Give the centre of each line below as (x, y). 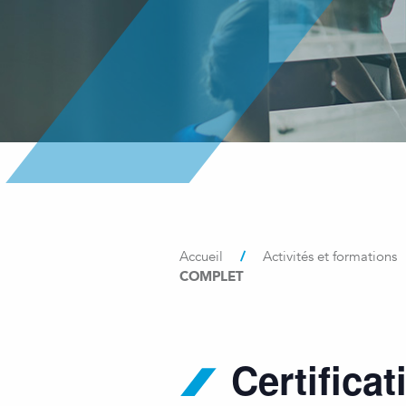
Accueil (201, 256)
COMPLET (212, 276)
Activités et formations (330, 256)
